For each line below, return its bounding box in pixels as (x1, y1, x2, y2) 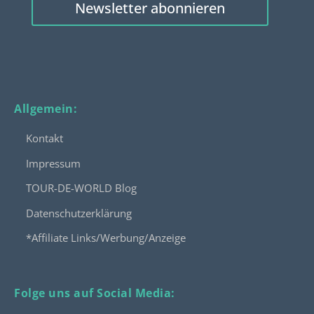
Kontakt (26, 131, 64, 146)
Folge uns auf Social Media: (14, 285, 175, 301)
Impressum (26, 156, 81, 170)
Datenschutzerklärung (26, 205, 132, 220)
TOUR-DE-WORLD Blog (26, 181, 137, 196)
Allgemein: (14, 100, 77, 116)
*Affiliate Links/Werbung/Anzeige (26, 231, 186, 245)
